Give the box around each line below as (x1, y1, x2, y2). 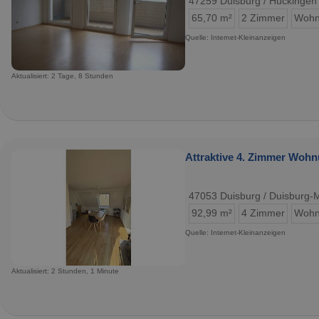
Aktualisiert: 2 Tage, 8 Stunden (11, 71, 113, 80)
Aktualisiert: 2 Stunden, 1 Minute (11, 266, 119, 275)
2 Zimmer (241, 13, 285, 24)
